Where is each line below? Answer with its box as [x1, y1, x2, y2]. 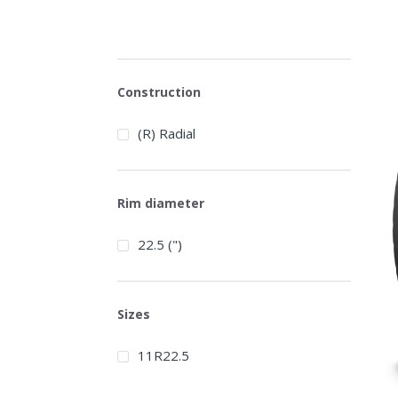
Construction [117, 83, 201, 100]
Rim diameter [117, 194, 204, 211]
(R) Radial [137, 124, 195, 143]
